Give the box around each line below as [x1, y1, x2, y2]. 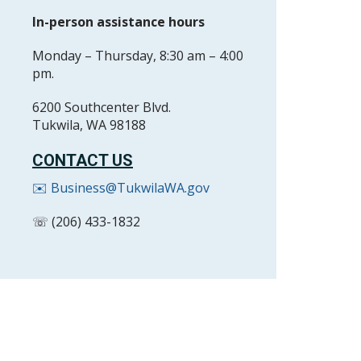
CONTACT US [32, 151, 133, 170]
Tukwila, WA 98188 [32, 116, 146, 134]
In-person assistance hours [32, 13, 205, 31]
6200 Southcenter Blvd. [32, 98, 171, 116]
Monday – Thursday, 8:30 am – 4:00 [32, 47, 243, 64]
